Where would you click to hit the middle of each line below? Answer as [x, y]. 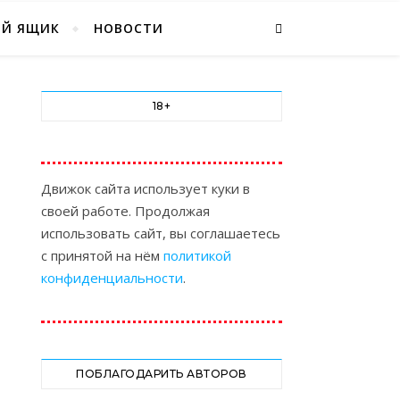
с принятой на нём [102, 255]
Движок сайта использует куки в [146, 188]
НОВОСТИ [129, 28]
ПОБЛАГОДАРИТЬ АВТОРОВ [162, 374]
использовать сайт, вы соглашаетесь [161, 233]
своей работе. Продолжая [125, 211]
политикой [197, 255]
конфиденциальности [112, 278]
